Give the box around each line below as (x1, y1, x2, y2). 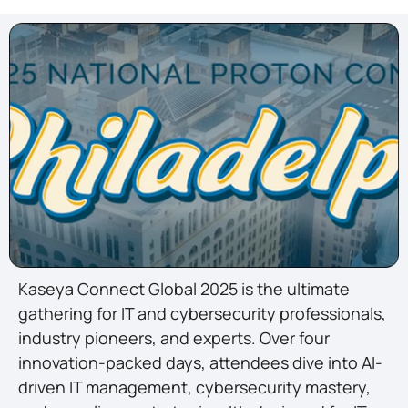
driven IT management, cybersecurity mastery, (18, 375, 371, 398)
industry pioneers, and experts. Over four (18, 326, 330, 349)
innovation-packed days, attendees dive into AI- (18, 351, 382, 373)
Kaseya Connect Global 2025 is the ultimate (18, 277, 350, 300)
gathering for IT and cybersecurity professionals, (18, 301, 386, 324)
